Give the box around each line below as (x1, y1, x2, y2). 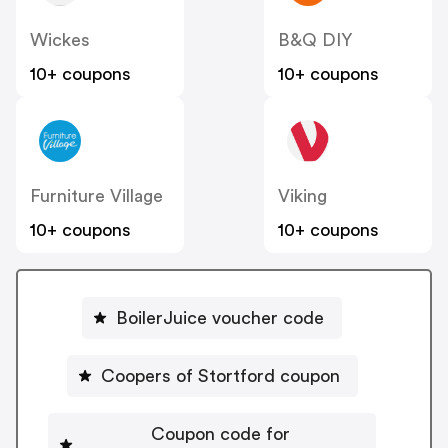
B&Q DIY (278, 30, 352, 49)
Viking (278, 186, 327, 205)
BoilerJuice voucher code (116, 309, 324, 328)
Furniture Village (30, 186, 163, 205)
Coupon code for (150, 425, 290, 444)
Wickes (30, 30, 90, 49)
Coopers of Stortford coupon (100, 367, 340, 386)
